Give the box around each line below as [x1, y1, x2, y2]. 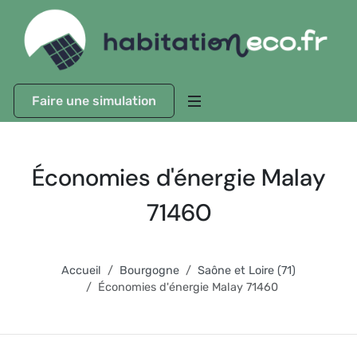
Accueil [61, 264, 101, 277]
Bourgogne [120, 264, 179, 277]
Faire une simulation [32, 93, 156, 108]
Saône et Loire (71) [198, 264, 296, 277]
